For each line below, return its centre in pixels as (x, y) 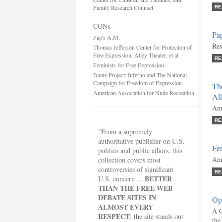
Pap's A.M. (107, 37)
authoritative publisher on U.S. (141, 141)
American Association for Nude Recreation (144, 93)
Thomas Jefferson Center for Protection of (142, 47)
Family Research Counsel (123, 7)
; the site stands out (157, 216)
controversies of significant (136, 169)
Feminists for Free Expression (129, 65)
